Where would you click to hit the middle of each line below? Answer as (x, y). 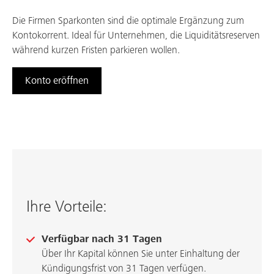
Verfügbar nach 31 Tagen (102, 239)
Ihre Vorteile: (66, 207)
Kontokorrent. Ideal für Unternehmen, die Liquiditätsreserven (136, 36)
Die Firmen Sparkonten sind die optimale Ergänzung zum (128, 21)
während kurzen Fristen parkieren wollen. (96, 50)
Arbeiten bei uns (55, 26)
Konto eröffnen (57, 81)
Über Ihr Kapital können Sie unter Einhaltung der (140, 254)
